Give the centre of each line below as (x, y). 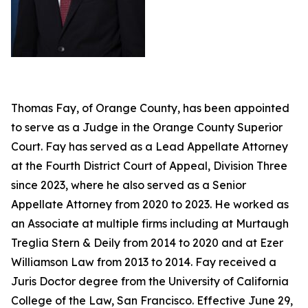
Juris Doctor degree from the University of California (150, 281)
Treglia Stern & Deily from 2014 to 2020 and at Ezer (147, 243)
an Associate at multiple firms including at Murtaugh (150, 223)
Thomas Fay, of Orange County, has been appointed (150, 108)
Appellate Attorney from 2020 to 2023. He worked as (150, 204)
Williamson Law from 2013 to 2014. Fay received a (144, 262)
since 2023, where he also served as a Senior (129, 185)
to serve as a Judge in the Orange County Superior (147, 127)
